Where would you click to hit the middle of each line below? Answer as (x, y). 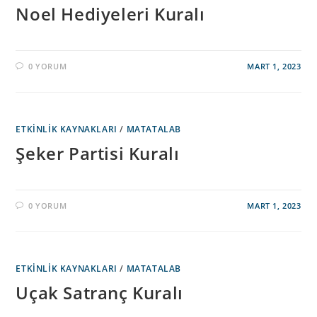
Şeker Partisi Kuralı (98, 153)
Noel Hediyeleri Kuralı (110, 13)
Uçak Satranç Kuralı (99, 292)
